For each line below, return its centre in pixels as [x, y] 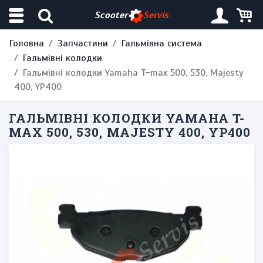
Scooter [111, 15]
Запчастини [83, 43]
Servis [156, 15]
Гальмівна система [162, 43]
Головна [27, 43]
